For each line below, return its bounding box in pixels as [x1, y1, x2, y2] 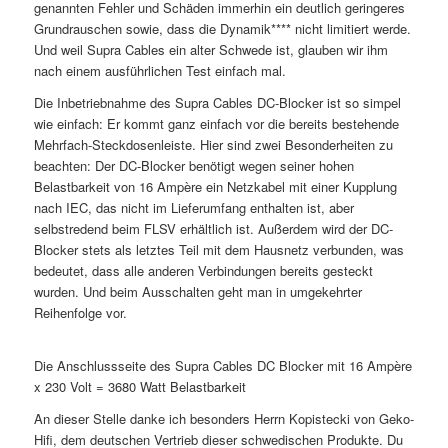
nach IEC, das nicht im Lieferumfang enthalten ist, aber [33, 198, 354, 218]
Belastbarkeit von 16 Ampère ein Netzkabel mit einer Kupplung [33, 177, 397, 197]
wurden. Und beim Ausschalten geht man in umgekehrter [33, 282, 362, 302]
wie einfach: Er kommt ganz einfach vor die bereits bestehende [33, 114, 399, 134]
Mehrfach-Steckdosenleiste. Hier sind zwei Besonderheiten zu [33, 135, 393, 155]
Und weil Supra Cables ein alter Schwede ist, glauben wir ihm [33, 40, 388, 60]
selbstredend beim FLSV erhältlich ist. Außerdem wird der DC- [33, 219, 393, 239]
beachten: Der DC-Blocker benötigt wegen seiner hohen [33, 156, 354, 176]
